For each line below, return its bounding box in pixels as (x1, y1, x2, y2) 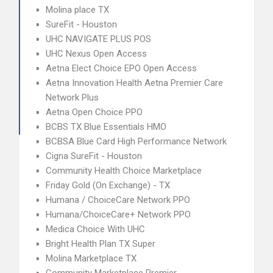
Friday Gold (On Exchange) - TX (46, 180, 170, 191)
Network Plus (46, 92, 99, 103)
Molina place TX (46, 4, 109, 15)
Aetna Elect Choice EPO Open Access (46, 63, 197, 74)
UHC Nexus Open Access (46, 48, 147, 59)
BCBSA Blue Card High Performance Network (46, 136, 227, 147)
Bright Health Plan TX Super (46, 238, 155, 249)
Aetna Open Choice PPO (46, 107, 143, 118)
